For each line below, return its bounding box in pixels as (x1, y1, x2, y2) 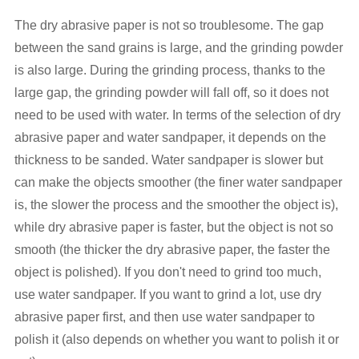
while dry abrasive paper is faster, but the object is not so (14, 220, 333, 234)
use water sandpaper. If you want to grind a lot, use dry (14, 288, 321, 301)
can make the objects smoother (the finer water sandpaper (14, 175, 342, 189)
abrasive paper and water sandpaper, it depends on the (14, 131, 326, 144)
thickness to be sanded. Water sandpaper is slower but (14, 153, 323, 167)
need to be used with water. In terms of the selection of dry (14, 108, 341, 122)
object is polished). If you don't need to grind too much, (14, 265, 321, 279)
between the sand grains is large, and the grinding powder (14, 41, 343, 54)
